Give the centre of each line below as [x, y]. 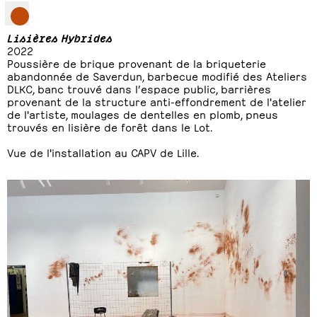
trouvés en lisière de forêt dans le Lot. [110, 126]
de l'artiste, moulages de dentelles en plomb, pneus [143, 114]
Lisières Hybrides [60, 37]
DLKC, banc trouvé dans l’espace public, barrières [139, 88]
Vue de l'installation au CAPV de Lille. [103, 152]
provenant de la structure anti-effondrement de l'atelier [157, 101]
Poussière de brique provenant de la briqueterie [137, 63]
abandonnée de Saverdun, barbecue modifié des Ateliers [157, 75]
